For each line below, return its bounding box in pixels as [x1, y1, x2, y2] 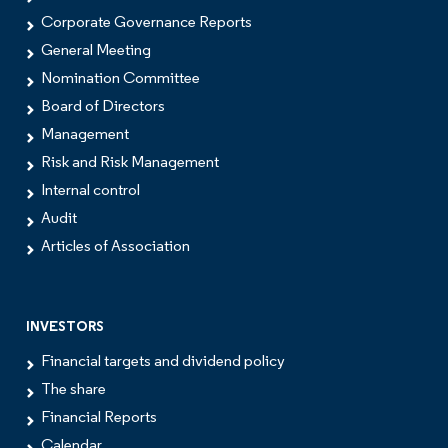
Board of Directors [41, 98, 165, 115]
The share [41, 381, 106, 398]
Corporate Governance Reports [41, 14, 252, 31]
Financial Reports [41, 409, 157, 426]
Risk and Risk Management [41, 154, 219, 171]
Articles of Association [41, 238, 190, 255]
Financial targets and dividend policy [41, 353, 285, 370]
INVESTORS [26, 319, 104, 335]
